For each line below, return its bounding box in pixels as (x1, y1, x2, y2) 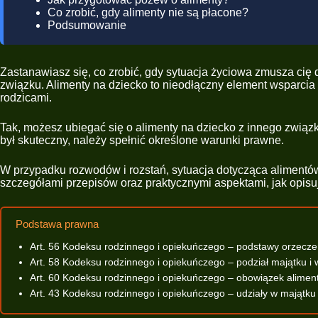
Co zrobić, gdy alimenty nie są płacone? (48, 6, 248, 18)
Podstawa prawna (16, 218, 99, 230)
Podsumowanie (48, 19, 126, 31)
